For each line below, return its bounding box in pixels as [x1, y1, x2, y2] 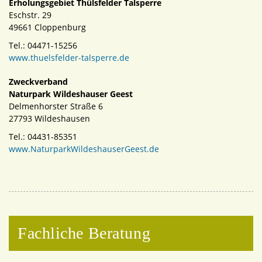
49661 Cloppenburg [9, 22, 86, 33]
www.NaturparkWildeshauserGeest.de [9, 143, 159, 154]
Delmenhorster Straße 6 [9, 101, 103, 112]
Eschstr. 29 [9, 9, 51, 20]
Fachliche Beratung [18, 224, 151, 242]
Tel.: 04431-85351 [9, 131, 77, 142]
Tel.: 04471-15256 [9, 40, 77, 51]
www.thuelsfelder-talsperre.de [9, 52, 129, 63]
